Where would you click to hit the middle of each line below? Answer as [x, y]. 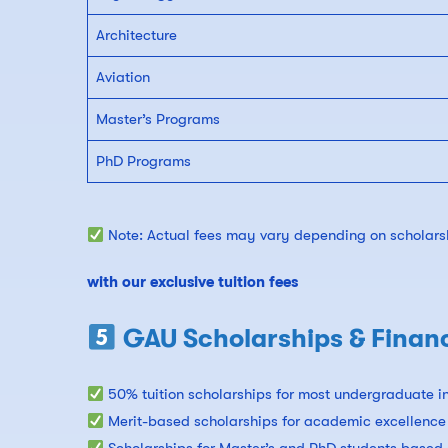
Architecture [136, 35]
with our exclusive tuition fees [194, 282]
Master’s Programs [157, 119]
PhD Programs [143, 161]
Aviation [122, 77]
